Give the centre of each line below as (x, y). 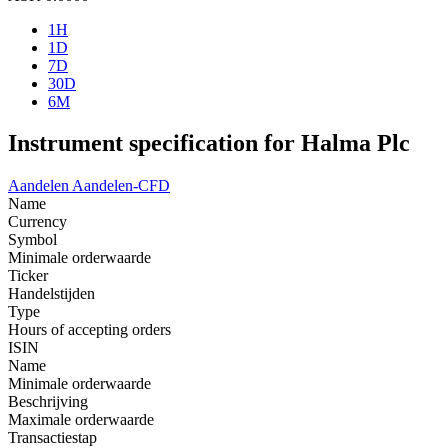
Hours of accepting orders (89, 330)
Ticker (28, 276)
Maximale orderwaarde (81, 420)
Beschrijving (48, 402)
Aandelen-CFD (121, 186)
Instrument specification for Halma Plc (209, 143)
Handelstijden (51, 294)
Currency (37, 222)
